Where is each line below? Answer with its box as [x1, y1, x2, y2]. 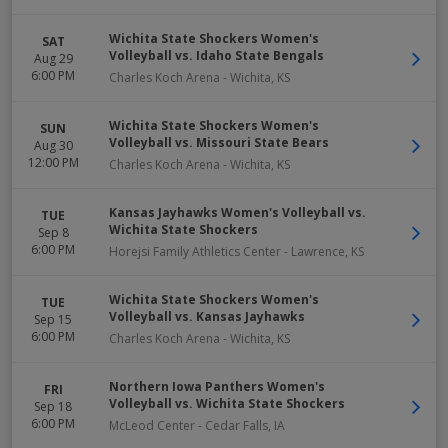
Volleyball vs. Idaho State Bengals [109, 47, 324, 64]
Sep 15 [34, 310, 72, 328]
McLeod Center [109, 417, 195, 434]
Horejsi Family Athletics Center [109, 243, 281, 260]
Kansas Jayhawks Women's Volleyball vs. [109, 204, 366, 221]
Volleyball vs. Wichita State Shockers [109, 395, 345, 412]
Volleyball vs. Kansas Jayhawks [109, 308, 305, 325]
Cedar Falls [205, 417, 268, 434]
